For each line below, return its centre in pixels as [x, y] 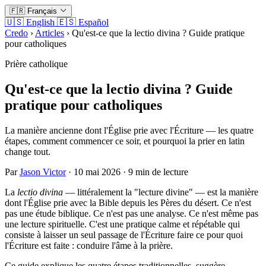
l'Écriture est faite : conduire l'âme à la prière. [89, 245]
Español [94, 22]
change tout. [28, 151]
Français [42, 11]
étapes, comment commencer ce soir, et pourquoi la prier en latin [125, 141]
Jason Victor [43, 172]
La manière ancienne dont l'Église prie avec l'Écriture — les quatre [129, 130]
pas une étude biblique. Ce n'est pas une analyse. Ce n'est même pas [132, 213]
